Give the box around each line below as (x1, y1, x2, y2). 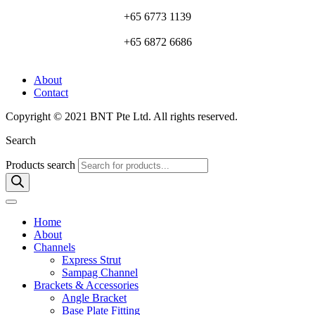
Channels (34, 240, 75, 253)
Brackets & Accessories (34, 278, 139, 291)
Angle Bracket (62, 291, 127, 304)
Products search (6, 158, 78, 171)
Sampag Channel (62, 266, 138, 278)
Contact (34, 86, 68, 98)
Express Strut (62, 253, 121, 266)
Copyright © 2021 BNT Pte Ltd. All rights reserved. (6, 110, 238, 122)
